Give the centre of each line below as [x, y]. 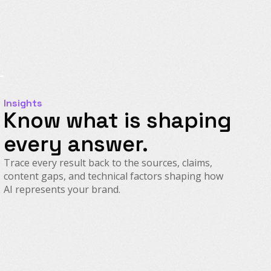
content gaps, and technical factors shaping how [113, 176]
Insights [23, 103]
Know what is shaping [118, 120]
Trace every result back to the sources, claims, [108, 162]
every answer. [76, 144]
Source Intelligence [87, 233]
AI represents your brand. [62, 189]
